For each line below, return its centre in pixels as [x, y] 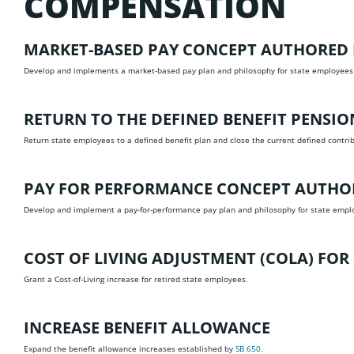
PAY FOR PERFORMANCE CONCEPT [159, 188]
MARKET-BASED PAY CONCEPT [142, 49]
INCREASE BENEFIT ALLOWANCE [147, 328]
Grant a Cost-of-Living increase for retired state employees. [136, 279]
